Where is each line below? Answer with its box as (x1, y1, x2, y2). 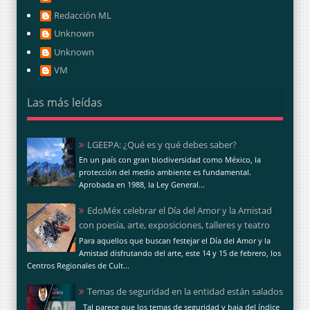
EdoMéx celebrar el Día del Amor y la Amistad (87, 204, 272, 217)
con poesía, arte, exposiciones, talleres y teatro (79, 219, 270, 232)
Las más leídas (27, 95, 102, 111)
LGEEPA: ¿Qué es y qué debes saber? (87, 138, 237, 151)
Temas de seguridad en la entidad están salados (87, 285, 283, 298)
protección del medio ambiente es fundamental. (79, 167, 251, 178)
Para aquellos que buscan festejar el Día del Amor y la (79, 235, 271, 246)
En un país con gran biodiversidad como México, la (79, 154, 261, 165)
